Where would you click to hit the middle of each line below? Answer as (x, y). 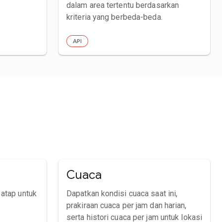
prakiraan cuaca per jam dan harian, (127, 205)
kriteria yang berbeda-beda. (114, 17)
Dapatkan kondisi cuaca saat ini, (122, 193)
